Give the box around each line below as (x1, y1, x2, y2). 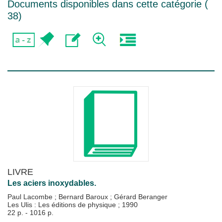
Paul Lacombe (7, 193, 55, 201)
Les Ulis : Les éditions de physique (7, 201, 118, 209)
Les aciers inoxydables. (7, 179, 96, 187)
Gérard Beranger (114, 193, 167, 201)
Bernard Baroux (58, 193, 110, 201)
